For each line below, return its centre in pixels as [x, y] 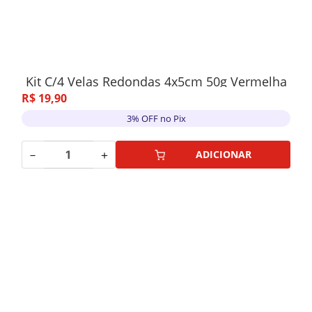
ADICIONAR [224, 154]
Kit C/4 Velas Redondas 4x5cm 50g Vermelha [156, 81]
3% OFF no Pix [156, 118]
